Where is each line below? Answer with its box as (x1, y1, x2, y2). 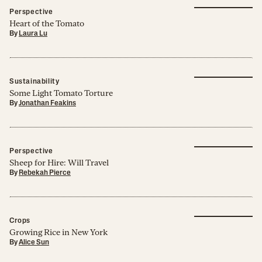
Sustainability (9, 78, 60, 86)
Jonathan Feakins (19, 100, 76, 108)
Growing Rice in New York (9, 227, 108, 237)
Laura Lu (19, 30, 47, 38)
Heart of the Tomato (9, 19, 84, 29)
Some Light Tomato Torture (9, 88, 113, 98)
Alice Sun (19, 239, 49, 247)
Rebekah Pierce (19, 170, 71, 177)
